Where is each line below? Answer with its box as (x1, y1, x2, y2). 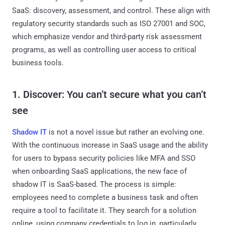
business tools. (12, 58, 64, 67)
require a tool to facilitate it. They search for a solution (12, 205, 196, 215)
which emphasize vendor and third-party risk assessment (12, 32, 202, 41)
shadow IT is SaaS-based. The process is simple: (12, 179, 176, 189)
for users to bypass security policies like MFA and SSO (12, 153, 195, 163)
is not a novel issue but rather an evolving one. (47, 127, 204, 137)
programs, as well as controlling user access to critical (12, 45, 196, 54)
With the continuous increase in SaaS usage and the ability (12, 140, 208, 150)
